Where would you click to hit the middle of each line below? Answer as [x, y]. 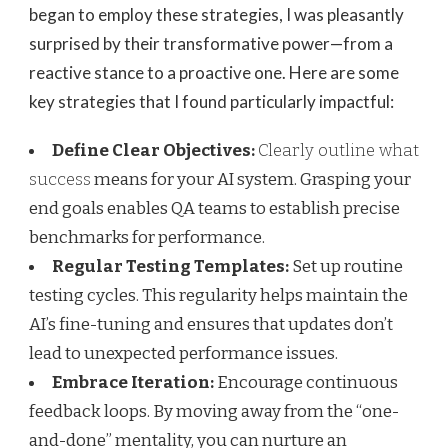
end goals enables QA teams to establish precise [214, 209]
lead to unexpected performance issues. [183, 354]
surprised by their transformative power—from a [211, 44]
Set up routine [346, 267]
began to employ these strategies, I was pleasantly [216, 15]
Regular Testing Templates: [170, 267]
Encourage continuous [306, 383]
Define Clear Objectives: [153, 151]
